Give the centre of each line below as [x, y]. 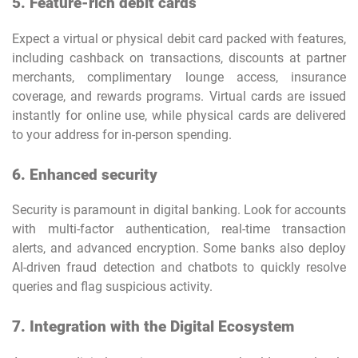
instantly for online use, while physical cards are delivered [179, 115]
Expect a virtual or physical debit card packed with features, [179, 38]
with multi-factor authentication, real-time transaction [179, 229]
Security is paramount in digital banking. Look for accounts [179, 210]
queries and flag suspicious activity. [112, 287]
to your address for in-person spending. [122, 134]
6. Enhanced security [85, 175]
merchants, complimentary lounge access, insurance [179, 77]
